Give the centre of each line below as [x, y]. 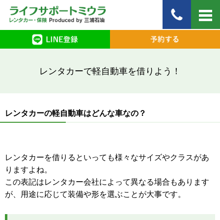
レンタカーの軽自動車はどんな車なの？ [76, 113]
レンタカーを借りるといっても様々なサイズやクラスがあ [107, 157]
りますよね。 [28, 169]
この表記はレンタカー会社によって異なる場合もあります [107, 182]
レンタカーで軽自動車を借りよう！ [110, 71]
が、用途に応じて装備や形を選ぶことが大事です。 [95, 194]
